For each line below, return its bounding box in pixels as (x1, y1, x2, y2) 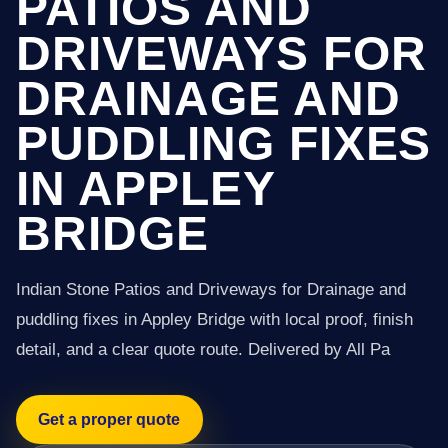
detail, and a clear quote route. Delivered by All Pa (16, 340, 390, 359)
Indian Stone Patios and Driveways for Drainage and (16, 280, 406, 299)
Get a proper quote (38, 410, 181, 428)
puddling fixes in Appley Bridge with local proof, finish (16, 310, 413, 329)
